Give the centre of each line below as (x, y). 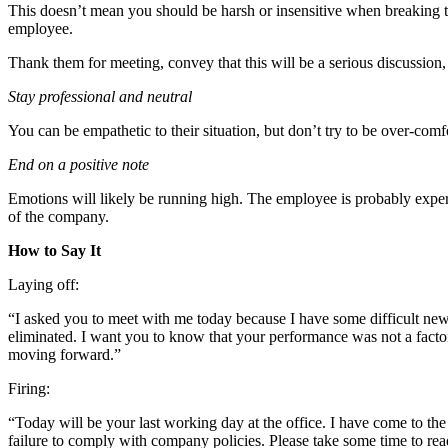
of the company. (58, 217)
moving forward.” (64, 355)
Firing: (29, 389)
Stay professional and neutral (100, 97)
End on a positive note (78, 165)
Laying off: (45, 285)
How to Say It (54, 251)
